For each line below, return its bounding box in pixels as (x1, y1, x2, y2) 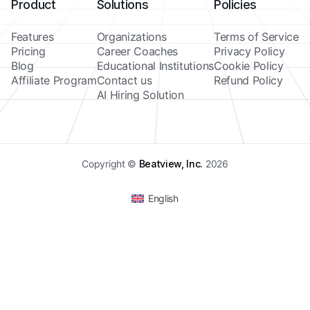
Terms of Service (213, 30, 299, 44)
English (147, 192, 179, 205)
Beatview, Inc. (138, 158, 203, 170)
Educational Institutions (96, 59, 214, 73)
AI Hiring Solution (96, 88, 184, 102)
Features (11, 30, 54, 44)
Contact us (96, 73, 152, 87)
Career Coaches (96, 44, 179, 58)
